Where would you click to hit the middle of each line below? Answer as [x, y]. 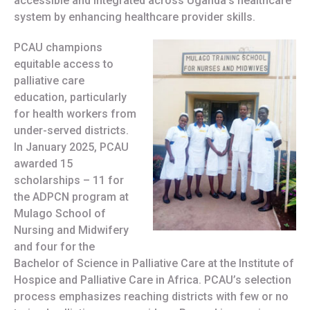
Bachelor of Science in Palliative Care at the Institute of [154, 263]
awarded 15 [43, 163]
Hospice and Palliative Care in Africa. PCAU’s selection [152, 280]
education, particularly [70, 97]
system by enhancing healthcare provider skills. [134, 17]
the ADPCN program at [71, 197]
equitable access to [63, 64]
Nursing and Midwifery [71, 230]
